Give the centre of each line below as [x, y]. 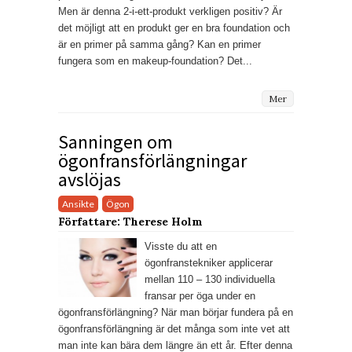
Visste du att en [181, 246]
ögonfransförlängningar [152, 160]
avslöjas [90, 179]
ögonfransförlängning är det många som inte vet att [174, 328]
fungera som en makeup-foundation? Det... [155, 61]
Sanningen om [115, 141]
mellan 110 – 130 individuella [210, 279]
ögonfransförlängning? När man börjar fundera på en [176, 312]
